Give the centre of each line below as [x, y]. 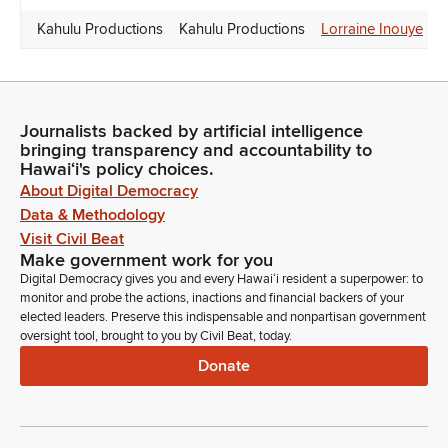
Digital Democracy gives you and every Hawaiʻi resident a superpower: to [221, 279]
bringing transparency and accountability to [196, 150]
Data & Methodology [92, 215]
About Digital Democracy [109, 191]
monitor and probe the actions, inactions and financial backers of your [212, 298]
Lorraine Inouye [372, 29]
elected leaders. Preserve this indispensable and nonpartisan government [223, 317]
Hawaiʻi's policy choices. [117, 169]
